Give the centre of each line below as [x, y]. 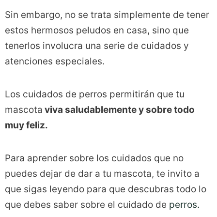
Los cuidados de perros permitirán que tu [95, 94]
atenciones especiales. [55, 61]
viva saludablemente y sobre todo [119, 109]
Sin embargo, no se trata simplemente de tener [107, 15]
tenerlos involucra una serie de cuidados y [97, 46]
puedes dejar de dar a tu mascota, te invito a [102, 173]
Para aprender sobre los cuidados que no [94, 158]
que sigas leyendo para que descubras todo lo [106, 189]
